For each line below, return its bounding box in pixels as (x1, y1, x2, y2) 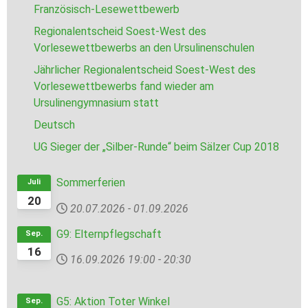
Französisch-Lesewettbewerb (34, 3, 179, 16)
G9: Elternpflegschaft (56, 227, 162, 241)
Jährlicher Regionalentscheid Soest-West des (34, 63, 256, 77)
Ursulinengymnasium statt (34, 96, 159, 110)
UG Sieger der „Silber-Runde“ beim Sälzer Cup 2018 (34, 140, 279, 154)
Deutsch (34, 118, 75, 132)
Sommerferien (56, 176, 126, 190)
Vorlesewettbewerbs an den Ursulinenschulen (34, 41, 254, 55)
